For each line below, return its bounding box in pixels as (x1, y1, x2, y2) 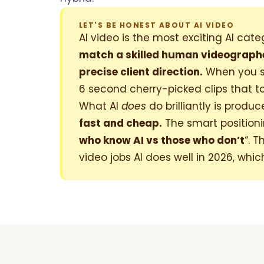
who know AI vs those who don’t (79, 133, 245, 147)
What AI (79, 99, 121, 113)
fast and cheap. (79, 116, 162, 130)
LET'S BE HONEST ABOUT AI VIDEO (79, 20, 235, 30)
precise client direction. (79, 65, 203, 79)
